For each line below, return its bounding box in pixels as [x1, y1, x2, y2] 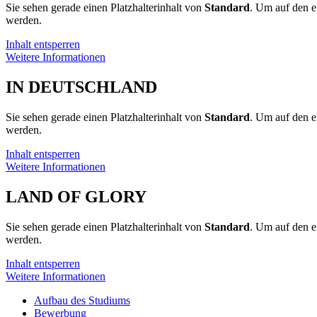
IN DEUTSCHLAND [6, 78, 157, 97]
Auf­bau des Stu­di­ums [34, 294, 130, 307]
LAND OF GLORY [6, 188, 146, 207]
